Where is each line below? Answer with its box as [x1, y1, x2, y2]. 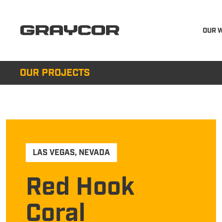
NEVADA [79, 148, 110, 158]
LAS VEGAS [33, 148, 75, 158]
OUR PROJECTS [20, 66, 90, 79]
